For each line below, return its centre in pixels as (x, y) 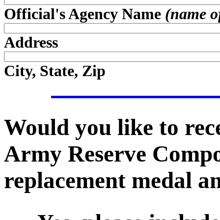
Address (31, 42)
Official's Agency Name (84, 14)
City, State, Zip (55, 71)
